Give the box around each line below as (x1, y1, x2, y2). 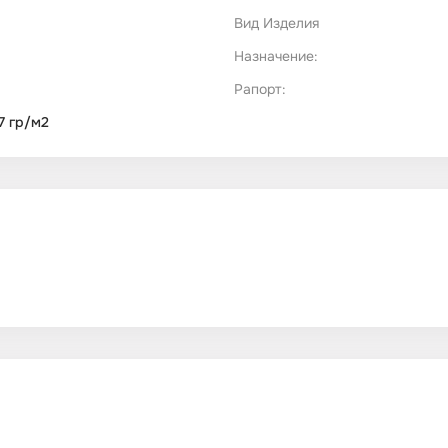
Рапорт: (234, 80, 286, 99)
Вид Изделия (234, 14, 319, 33)
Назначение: (234, 47, 318, 66)
